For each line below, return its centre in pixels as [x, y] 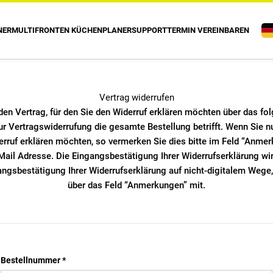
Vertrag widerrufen [136, 97]
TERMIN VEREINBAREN [208, 30]
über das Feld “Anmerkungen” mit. [136, 185]
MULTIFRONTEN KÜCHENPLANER [72, 30]
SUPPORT [149, 30]
